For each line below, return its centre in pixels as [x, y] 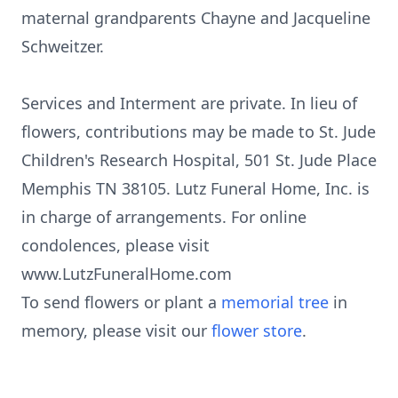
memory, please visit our [116, 330]
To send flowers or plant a [121, 302]
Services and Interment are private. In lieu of [189, 103]
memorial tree [275, 302]
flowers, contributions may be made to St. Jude [199, 131]
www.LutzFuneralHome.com [127, 274]
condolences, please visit [115, 245]
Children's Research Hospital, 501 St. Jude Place [199, 160]
